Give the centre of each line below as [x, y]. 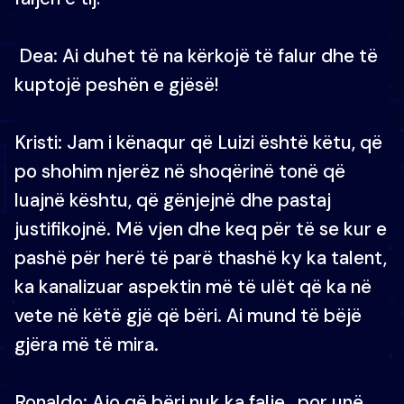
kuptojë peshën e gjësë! [117, 85]
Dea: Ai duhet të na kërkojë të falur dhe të [196, 56]
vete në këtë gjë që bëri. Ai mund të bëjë [188, 316]
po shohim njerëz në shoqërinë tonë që [180, 171]
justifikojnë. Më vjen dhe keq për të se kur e [201, 229]
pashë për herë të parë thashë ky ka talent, [201, 258]
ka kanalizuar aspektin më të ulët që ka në [193, 287]
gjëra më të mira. [87, 344]
